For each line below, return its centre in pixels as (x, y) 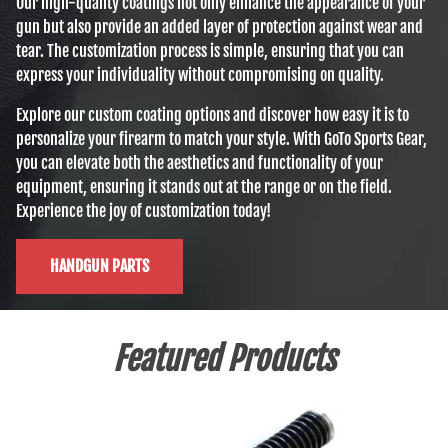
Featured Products (224, 358)
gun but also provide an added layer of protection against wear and (219, 27)
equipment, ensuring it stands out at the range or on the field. (204, 187)
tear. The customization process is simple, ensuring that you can (210, 51)
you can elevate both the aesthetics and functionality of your (199, 163)
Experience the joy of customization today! (143, 211)
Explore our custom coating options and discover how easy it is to (212, 115)
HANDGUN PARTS (99, 266)
